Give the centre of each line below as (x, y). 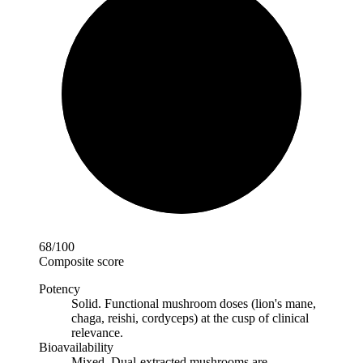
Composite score (81, 261)
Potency (60, 288)
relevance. (97, 332)
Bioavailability (76, 347)
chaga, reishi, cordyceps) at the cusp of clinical (190, 318)
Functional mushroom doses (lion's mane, (210, 303)
